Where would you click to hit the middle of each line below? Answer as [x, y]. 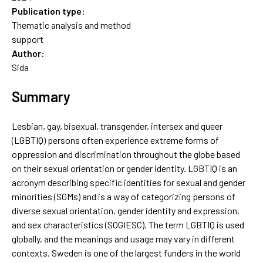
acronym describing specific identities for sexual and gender [129, 182]
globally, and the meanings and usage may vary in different [123, 238]
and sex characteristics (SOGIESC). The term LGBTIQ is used [128, 224]
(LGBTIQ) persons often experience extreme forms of [115, 140]
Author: [28, 53]
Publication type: [48, 11]
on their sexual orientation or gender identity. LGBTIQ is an [124, 168]
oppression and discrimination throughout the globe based [126, 154]
